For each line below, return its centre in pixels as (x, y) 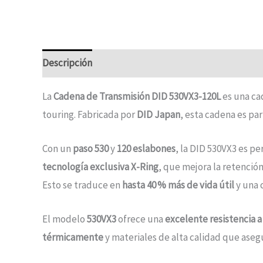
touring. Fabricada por (90, 114)
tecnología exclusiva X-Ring (100, 166)
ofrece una (141, 219)
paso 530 (91, 148)
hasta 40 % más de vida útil (178, 185)
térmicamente (73, 237)
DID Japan (159, 114)
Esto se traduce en (82, 185)
